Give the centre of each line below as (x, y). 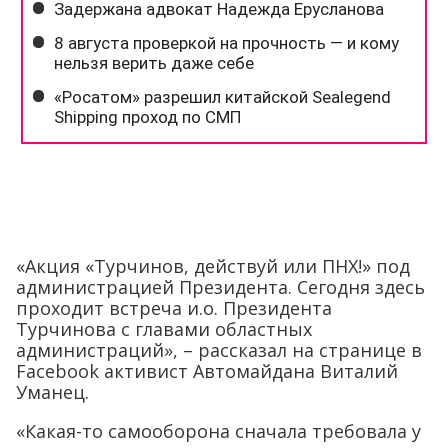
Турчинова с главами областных (164, 329)
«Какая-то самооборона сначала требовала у (218, 431)
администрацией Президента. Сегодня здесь (220, 287)
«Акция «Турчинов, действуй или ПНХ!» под (213, 266)
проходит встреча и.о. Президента (174, 308)
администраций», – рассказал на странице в (219, 350)
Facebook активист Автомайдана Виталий (207, 371)
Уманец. (52, 392)
